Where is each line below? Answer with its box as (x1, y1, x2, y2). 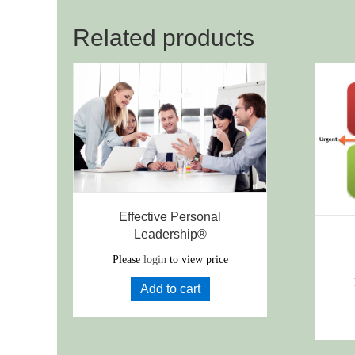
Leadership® (133, 227, 207, 241)
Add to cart (139, 281, 200, 296)
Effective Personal (119, 209, 221, 223)
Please (112, 253, 143, 265)
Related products (73, 24, 254, 51)
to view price (166, 253, 228, 265)
